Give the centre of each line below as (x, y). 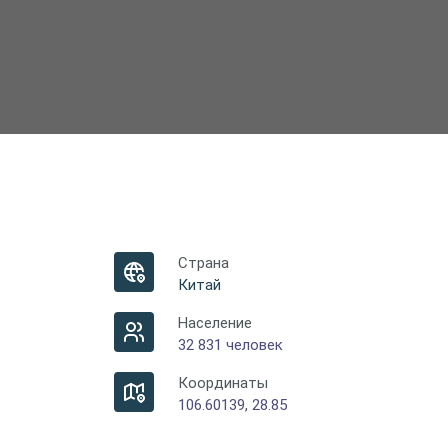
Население (215, 322)
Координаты (223, 382)
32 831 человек (230, 344)
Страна (203, 262)
